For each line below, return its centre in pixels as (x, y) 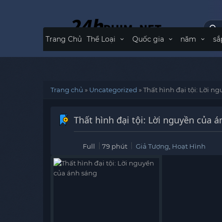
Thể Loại (102, 39)
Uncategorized (113, 90)
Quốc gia (149, 39)
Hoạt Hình (189, 146)
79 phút (115, 146)
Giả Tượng (152, 146)
